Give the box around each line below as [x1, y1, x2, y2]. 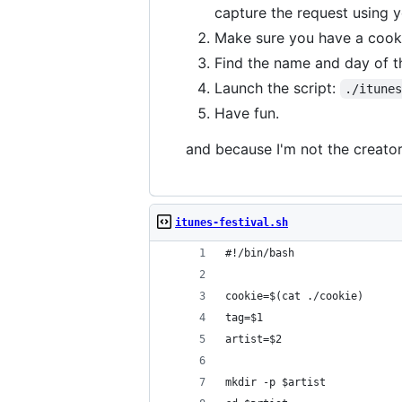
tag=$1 [225, 311, 263, 324]
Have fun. [214, 104, 279, 122]
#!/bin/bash [225, 247, 294, 259]
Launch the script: [214, 79, 340, 97]
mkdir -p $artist [225, 376, 326, 389]
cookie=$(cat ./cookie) [225, 290, 363, 302]
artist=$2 [225, 333, 282, 345]
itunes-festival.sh [175, 216, 288, 229]
